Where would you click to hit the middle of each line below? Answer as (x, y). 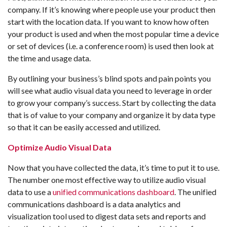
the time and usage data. (49, 58)
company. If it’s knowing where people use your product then (111, 10)
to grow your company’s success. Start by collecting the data (112, 103)
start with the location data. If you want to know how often (108, 22)
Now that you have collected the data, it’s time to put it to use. (113, 168)
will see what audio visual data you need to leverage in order (110, 91)
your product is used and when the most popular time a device (113, 34)
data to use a (30, 192)
